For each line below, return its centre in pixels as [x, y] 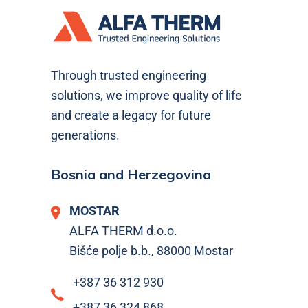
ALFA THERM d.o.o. [123, 230]
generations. [85, 135]
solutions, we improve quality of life [146, 95]
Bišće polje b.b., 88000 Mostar [151, 250]
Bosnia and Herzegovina [131, 174]
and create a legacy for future [131, 115]
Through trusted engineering [129, 75]
